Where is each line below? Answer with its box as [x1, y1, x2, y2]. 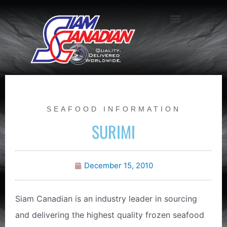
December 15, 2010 [84, 161, 153, 171]
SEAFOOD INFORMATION [46, 105, 181, 113]
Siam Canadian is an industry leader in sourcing [15, 194, 197, 204]
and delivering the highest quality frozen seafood [15, 210, 204, 220]
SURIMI [92, 120, 135, 144]
